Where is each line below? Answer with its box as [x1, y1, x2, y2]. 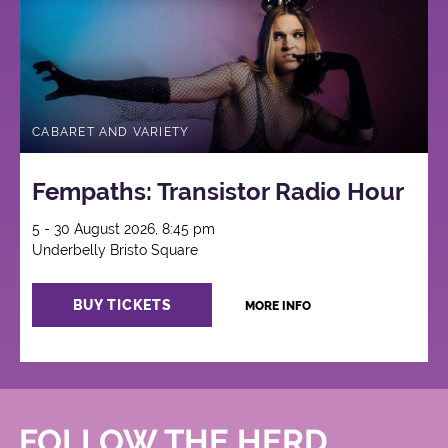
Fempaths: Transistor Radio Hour [32, 177, 405, 207]
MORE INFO [244, 299, 311, 314]
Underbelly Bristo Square [32, 242, 199, 259]
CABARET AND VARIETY [32, 124, 190, 139]
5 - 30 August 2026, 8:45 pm [32, 221, 216, 238]
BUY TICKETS [72, 297, 172, 314]
